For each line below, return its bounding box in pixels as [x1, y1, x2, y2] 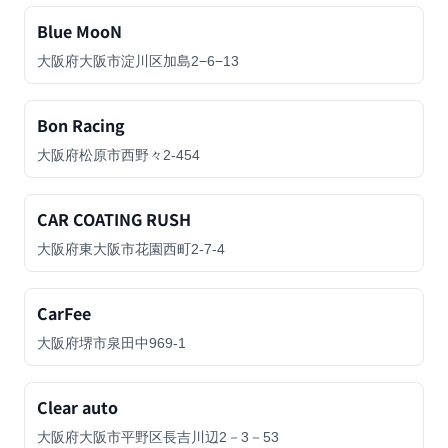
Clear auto [37, 395, 118, 419]
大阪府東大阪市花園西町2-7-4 [37, 241, 225, 257]
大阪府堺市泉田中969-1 [37, 335, 186, 351]
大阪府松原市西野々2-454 [37, 147, 200, 163]
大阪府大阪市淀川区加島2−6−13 [37, 53, 239, 69]
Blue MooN [37, 19, 122, 43]
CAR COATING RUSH [37, 207, 191, 231]
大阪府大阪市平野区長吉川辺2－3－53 [37, 429, 279, 445]
